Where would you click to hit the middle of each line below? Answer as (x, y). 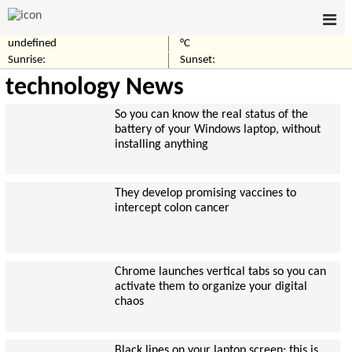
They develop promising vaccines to (205, 193)
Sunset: (198, 60)
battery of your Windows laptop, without (217, 130)
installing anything (161, 145)
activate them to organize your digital (211, 287)
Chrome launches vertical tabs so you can (220, 272)
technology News (94, 88)
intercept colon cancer (172, 208)
